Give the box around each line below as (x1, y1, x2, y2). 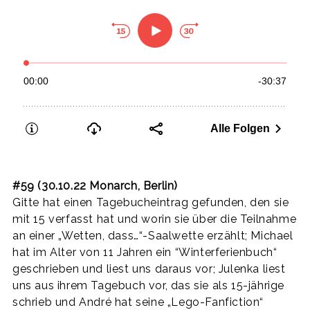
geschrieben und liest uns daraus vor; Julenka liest (12, 262, 286, 275)
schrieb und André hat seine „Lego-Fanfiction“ (12, 295, 264, 309)
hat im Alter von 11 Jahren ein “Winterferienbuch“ (12, 245, 277, 259)
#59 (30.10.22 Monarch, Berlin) (12, 179, 178, 192)
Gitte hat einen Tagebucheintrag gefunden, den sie (12, 195, 289, 209)
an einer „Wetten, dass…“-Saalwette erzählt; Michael (12, 228, 293, 242)
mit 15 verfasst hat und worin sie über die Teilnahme (12, 212, 297, 226)
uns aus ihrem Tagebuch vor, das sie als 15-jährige (12, 278, 285, 292)
